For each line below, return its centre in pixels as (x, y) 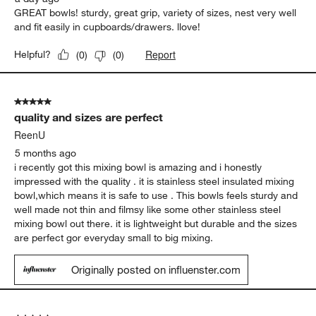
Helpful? (33, 55)
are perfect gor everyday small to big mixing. (114, 238)
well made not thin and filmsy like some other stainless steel (148, 210)
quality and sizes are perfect (89, 117)
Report (161, 55)
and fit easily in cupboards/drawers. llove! (108, 27)
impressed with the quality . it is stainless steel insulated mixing (154, 182)
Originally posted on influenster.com (156, 270)
